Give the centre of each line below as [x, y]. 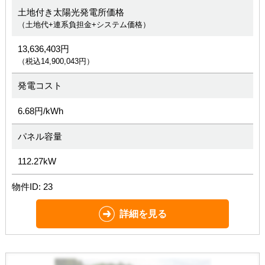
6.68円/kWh [40, 111]
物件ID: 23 [32, 187]
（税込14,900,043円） [56, 61]
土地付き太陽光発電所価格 [71, 12]
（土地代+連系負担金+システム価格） [84, 25]
